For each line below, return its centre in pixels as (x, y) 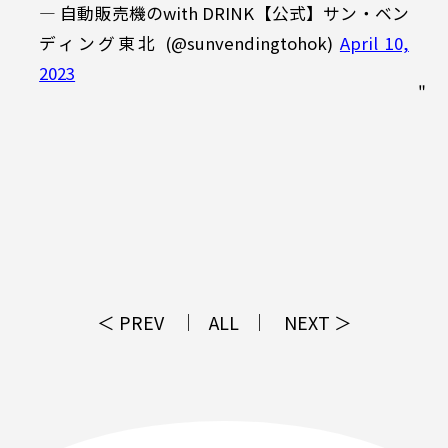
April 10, (374, 43)
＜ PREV (130, 322)
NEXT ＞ (317, 322)
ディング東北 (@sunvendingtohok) (189, 43)
